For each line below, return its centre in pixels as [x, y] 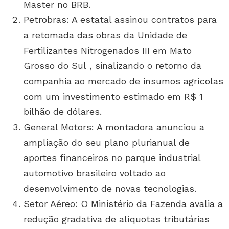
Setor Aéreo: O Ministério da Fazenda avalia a [123, 204]
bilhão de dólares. [63, 112]
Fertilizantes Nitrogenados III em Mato [108, 51]
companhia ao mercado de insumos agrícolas [123, 81]
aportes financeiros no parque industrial [112, 158]
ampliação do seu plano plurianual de [107, 143]
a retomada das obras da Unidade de [105, 35]
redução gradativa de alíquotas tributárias [117, 219]
